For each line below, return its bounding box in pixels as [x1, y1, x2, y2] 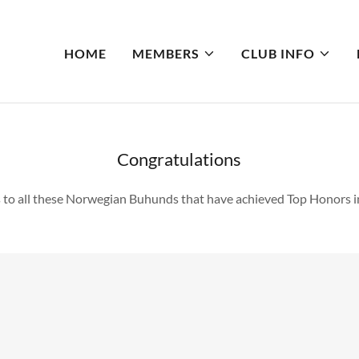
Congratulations [117, 148, 242, 170]
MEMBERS [131, 45, 200, 61]
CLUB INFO [240, 45, 315, 61]
